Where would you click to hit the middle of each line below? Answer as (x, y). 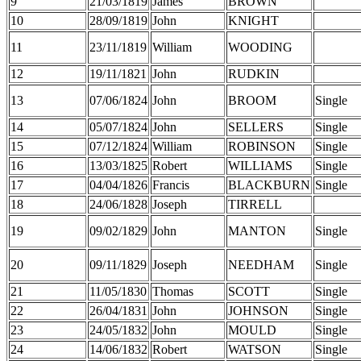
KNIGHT (253, 20)
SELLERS (256, 127)
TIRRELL (255, 204)
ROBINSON (262, 146)
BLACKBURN (269, 185)
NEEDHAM (261, 264)
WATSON (255, 349)
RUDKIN (254, 73)
